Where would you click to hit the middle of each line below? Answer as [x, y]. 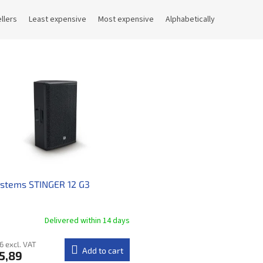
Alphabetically [190, 20]
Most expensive [126, 20]
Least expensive [58, 20]
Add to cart [102, 250]
